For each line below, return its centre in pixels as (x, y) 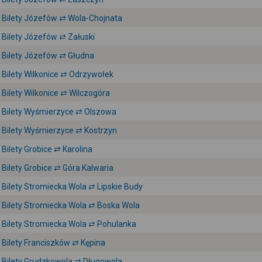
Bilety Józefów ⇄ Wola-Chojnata (62, 18)
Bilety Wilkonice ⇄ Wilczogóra (56, 93)
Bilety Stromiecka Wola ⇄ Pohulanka (69, 224)
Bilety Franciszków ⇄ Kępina (54, 243)
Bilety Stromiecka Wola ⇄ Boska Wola (71, 205)
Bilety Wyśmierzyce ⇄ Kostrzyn (59, 130)
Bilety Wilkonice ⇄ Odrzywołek (58, 74)
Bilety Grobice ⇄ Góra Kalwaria (58, 168)
